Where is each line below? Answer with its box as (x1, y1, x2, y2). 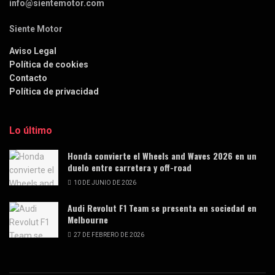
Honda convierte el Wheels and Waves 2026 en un (68, 149, 257, 163)
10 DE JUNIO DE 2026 (72, 179, 136, 187)
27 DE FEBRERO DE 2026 (72, 231, 144, 239)
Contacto (9, 73, 47, 83)
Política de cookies (9, 60, 88, 70)
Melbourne (68, 213, 108, 227)
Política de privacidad (9, 87, 99, 97)
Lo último (9, 125, 52, 137)
